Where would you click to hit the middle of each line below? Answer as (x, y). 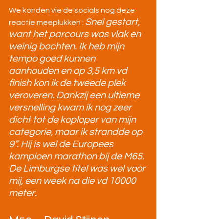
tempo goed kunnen (53, 59)
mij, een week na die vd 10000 (73, 181)
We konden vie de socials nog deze (73, 11)
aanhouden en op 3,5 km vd (69, 71)
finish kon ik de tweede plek (68, 83)
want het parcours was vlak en (76, 34)
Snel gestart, (113, 22)
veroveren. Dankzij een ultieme (75, 96)
